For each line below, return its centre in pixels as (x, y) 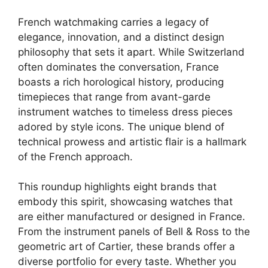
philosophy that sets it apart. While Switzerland (131, 52)
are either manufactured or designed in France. (132, 217)
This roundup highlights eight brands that (117, 187)
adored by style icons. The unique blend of (121, 127)
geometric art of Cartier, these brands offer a (127, 246)
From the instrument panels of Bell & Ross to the (134, 232)
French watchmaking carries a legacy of (113, 22)
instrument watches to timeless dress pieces (125, 112)
